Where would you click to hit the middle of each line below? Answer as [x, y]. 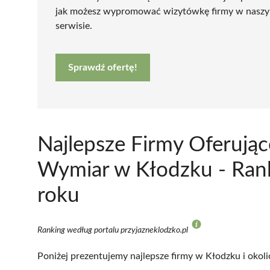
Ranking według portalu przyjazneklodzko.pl [114, 230]
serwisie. [74, 26]
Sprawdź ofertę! [103, 67]
